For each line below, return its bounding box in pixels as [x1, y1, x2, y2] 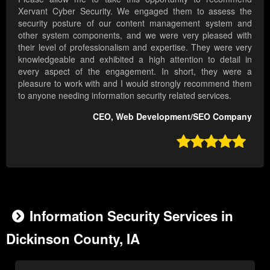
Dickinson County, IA [6, 229, 140, 249]
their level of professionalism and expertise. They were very [18, 41, 252, 54]
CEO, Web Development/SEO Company [93, 110, 252, 123]
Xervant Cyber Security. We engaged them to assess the [18, 5, 252, 17]
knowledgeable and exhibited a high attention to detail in [18, 53, 252, 66]
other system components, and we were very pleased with [18, 29, 252, 42]
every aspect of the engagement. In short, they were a [18, 65, 252, 78]
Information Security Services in [30, 206, 233, 226]
